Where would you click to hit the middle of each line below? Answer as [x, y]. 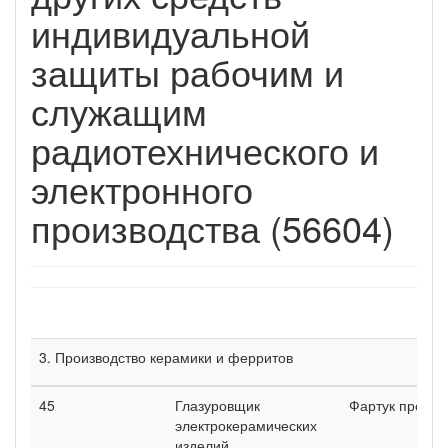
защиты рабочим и [187, 71]
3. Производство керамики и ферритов [166, 356]
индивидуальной [170, 32]
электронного [142, 188]
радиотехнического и [205, 149]
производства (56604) [212, 227]
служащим [119, 110]
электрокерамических [246, 424]
